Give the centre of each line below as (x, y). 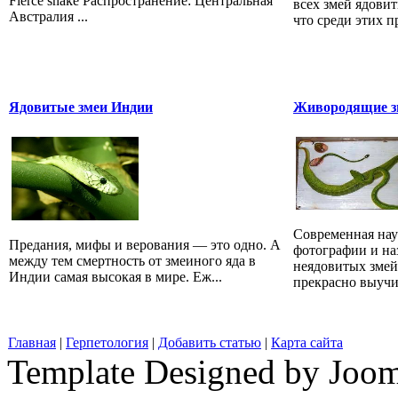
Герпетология (107, 342)
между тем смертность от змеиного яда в (132, 260)
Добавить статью (210, 342)
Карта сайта (307, 342)
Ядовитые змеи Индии (81, 107)
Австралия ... (48, 16)
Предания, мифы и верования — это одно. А (145, 244)
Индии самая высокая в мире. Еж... (115, 276)
